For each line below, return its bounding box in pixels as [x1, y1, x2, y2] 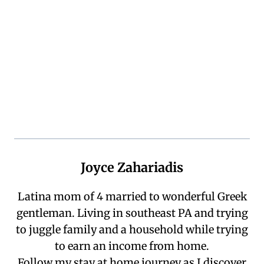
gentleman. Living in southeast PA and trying [16, 206, 248, 220]
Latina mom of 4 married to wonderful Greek [17, 190, 247, 204]
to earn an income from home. [55, 239, 209, 253]
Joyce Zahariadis [81, 160, 183, 176]
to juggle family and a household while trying [16, 223, 248, 237]
